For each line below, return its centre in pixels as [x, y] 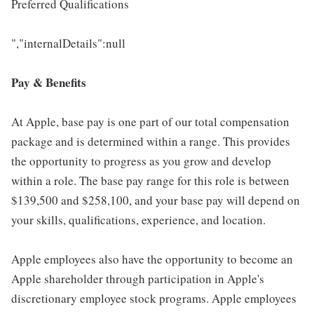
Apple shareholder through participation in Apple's [138, 279]
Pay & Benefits [49, 83]
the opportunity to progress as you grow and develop [141, 161]
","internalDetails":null [68, 43]
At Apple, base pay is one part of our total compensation [150, 122]
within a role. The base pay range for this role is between [150, 181]
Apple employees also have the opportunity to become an [152, 259]
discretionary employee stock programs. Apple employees [154, 299]
